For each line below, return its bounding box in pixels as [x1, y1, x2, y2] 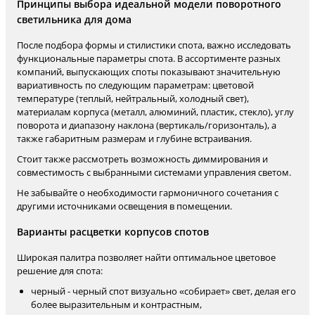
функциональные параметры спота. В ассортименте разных [17, 52, 281, 65]
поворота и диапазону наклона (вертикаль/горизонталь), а [17, 119, 276, 131]
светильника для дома [17, 13, 131, 26]
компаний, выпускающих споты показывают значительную [17, 65, 281, 78]
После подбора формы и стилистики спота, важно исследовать [17, 39, 291, 51]
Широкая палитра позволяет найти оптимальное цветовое [17, 251, 276, 264]
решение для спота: [17, 264, 103, 277]
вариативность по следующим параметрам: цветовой [17, 79, 254, 91]
